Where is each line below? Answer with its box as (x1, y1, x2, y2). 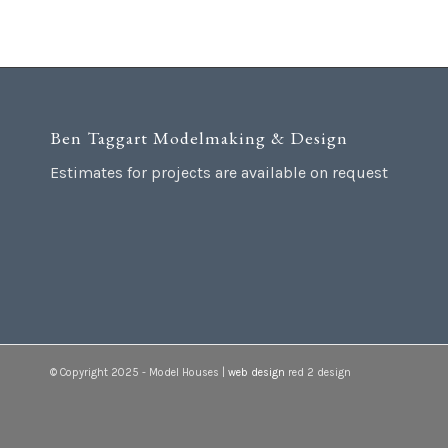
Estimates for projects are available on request (50, 163, 388, 183)
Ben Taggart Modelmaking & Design (50, 125, 348, 149)
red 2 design (285, 365, 351, 379)
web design (228, 365, 285, 379)
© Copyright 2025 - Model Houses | (50, 365, 228, 379)
